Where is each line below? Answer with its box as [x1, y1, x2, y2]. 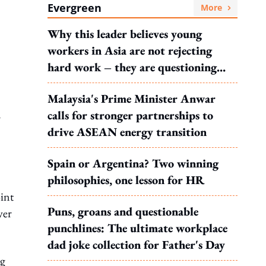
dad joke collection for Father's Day [47, 237, 225, 252]
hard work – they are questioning [47, 59, 217, 75]
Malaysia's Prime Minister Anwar [47, 91, 216, 106]
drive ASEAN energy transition [47, 124, 207, 140]
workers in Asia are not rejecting [47, 43, 212, 58]
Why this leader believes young [47, 26, 202, 42]
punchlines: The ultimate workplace [47, 220, 227, 236]
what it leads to [47, 76, 125, 91]
